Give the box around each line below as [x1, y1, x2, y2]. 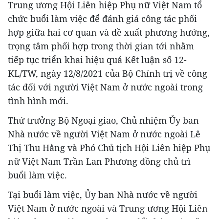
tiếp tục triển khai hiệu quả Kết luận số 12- [8, 53, 187, 66]
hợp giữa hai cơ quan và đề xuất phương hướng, [8, 26, 210, 38]
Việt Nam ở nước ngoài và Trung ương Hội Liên [8, 202, 208, 214]
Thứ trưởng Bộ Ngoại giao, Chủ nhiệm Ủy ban [8, 114, 199, 126]
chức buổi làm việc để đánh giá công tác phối [8, 12, 197, 24]
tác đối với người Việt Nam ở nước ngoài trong [8, 81, 203, 93]
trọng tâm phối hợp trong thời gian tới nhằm [8, 40, 194, 52]
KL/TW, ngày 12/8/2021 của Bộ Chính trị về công [8, 67, 207, 79]
